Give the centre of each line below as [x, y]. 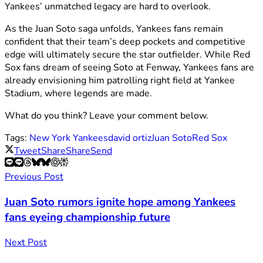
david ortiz [130, 138]
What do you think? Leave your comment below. [107, 116]
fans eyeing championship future [87, 218]
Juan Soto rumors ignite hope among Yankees [120, 202]
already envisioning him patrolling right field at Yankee [120, 81]
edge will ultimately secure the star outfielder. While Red [127, 55]
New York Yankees [69, 138]
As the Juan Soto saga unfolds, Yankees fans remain [114, 29]
